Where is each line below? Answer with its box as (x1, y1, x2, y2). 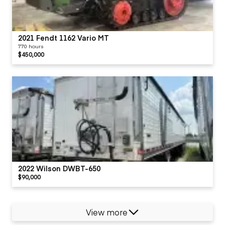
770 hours (18, 42, 43, 50)
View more (85, 206, 128, 217)
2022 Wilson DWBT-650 (18, 163, 100, 173)
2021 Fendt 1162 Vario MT (18, 32, 109, 43)
